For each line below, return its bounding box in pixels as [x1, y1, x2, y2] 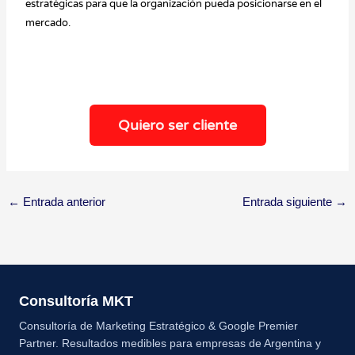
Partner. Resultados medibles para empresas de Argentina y [19, 336, 321, 349]
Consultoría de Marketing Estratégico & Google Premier [19, 319, 298, 332]
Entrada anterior [19, 195, 105, 208]
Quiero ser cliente [118, 116, 237, 134]
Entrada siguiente [242, 195, 336, 208]
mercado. [25, 16, 71, 29]
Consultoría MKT [19, 292, 133, 309]
